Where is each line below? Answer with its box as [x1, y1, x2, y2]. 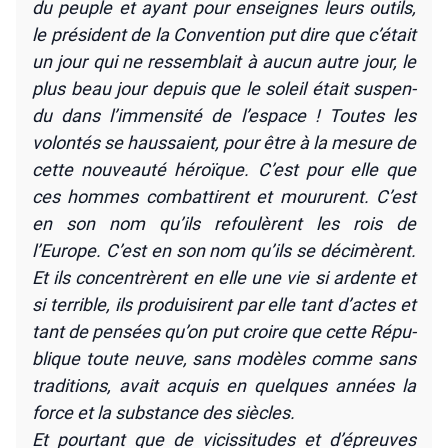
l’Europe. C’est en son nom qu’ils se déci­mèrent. [32, 239, 416, 261]
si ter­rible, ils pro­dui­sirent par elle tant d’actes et [32, 293, 416, 315]
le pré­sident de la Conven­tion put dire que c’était [32, 23, 416, 45]
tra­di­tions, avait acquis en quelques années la [32, 374, 416, 396]
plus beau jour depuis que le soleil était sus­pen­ [32, 77, 416, 99]
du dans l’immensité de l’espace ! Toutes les [32, 104, 416, 126]
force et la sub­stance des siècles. [32, 401, 295, 423]
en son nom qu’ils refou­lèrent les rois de [32, 212, 416, 234]
